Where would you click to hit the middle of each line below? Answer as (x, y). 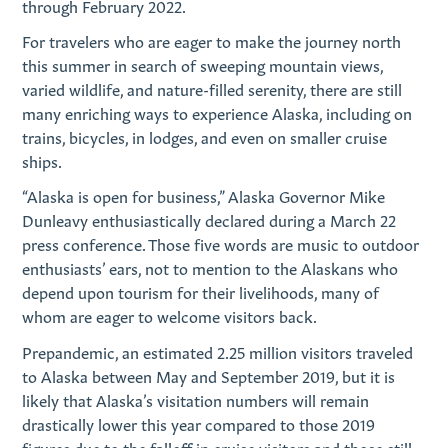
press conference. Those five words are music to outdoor (221, 243)
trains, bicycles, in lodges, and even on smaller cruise (205, 136)
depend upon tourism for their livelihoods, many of (201, 291)
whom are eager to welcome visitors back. (170, 315)
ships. (42, 160)
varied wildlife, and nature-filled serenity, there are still (212, 88)
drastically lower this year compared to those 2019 (199, 422)
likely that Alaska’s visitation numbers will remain (196, 398)
